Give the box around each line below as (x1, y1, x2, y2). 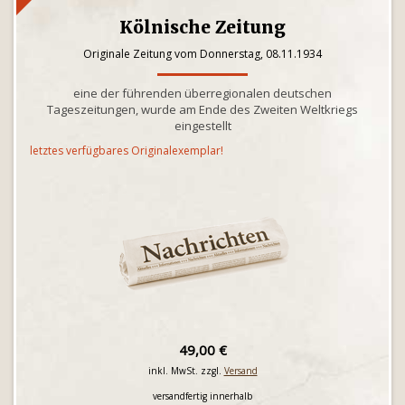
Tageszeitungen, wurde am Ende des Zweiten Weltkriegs (47, 101, 358, 118)
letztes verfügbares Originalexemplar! (30, 143, 223, 158)
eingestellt (174, 118, 231, 134)
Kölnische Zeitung (119, 16, 286, 38)
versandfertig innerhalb (153, 390, 252, 402)
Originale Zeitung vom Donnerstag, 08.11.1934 (83, 46, 322, 61)
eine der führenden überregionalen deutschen (73, 85, 332, 101)
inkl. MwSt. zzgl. (147, 364, 224, 377)
